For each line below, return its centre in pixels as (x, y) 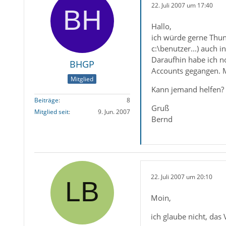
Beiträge (46, 100)
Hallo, (161, 26)
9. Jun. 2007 (114, 112)
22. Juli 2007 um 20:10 (181, 177)
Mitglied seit (51, 112)
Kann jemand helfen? (187, 89)
